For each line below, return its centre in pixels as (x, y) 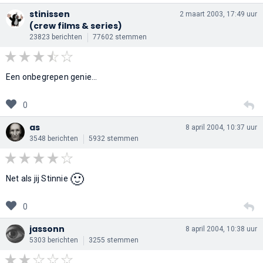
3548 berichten (54, 138)
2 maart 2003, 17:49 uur (218, 14)
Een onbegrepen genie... (52, 77)
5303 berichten (54, 240)
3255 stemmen (114, 240)
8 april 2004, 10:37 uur (221, 127)
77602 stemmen (120, 37)
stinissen (50, 14)
